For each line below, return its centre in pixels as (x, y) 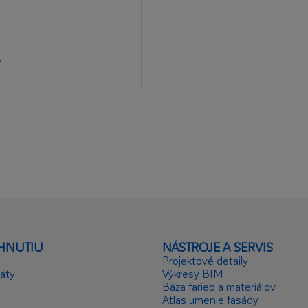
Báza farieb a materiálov (219, 286)
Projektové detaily (205, 260)
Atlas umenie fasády (210, 299)
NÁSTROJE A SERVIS (218, 246)
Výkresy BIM (192, 273)
